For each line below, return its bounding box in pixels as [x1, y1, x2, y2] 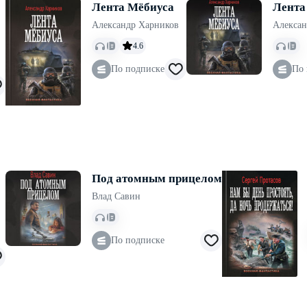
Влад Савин [92, 191, 140, 201]
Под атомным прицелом [92, 172, 222, 185]
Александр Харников [92, 20, 179, 30]
